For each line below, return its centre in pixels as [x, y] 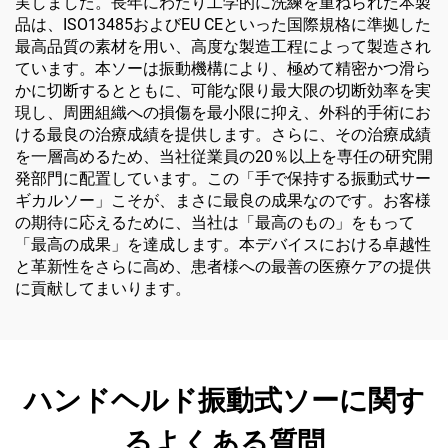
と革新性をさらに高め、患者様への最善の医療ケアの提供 [223, 267]
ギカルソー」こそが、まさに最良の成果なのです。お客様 [223, 201]
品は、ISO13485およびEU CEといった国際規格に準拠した [223, 25]
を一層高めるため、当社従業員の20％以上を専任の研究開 [224, 157]
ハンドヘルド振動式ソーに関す [224, 401]
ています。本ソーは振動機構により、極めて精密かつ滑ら [223, 69]
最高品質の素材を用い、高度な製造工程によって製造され [223, 47]
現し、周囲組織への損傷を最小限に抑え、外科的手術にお [223, 113]
